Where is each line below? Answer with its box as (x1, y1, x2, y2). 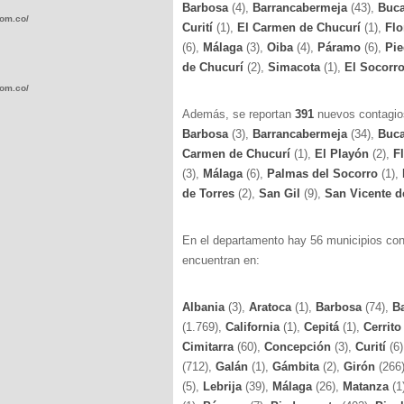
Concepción (264, 340, 335, 353)
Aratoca (249, 300, 295, 314)
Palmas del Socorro (267, 167, 381, 180)
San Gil (259, 187, 304, 200)
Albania (182, 300, 228, 314)
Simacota (268, 60, 324, 74)
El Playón (315, 147, 372, 161)
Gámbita (272, 360, 323, 373)
